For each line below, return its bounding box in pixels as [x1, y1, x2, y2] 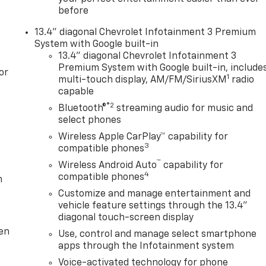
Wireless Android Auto [58, 161, 157, 171]
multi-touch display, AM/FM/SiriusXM [58, 75, 227, 85]
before [58, 7, 89, 17]
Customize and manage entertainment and [58, 189, 251, 199]
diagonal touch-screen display [58, 213, 194, 223]
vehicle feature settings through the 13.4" [58, 201, 248, 211]
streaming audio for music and [114, 104, 254, 114]
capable [58, 87, 94, 97]
